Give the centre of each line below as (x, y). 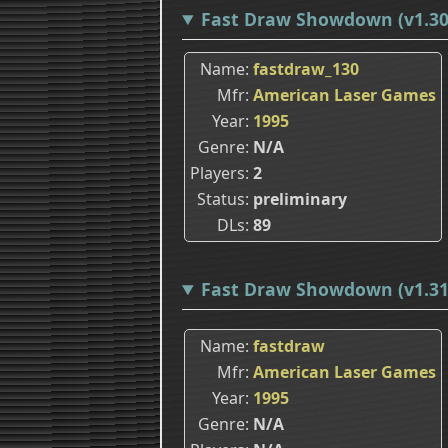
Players (217, 173)
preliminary (300, 199)
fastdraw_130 (306, 69)
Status (221, 199)
